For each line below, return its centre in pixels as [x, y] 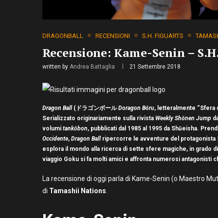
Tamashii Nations [78, 191]
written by [56, 66]
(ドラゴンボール [95, 108]
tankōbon [75, 128]
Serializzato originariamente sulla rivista [99, 118]
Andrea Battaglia [92, 66]
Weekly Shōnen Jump [183, 118]
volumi [53, 128]
